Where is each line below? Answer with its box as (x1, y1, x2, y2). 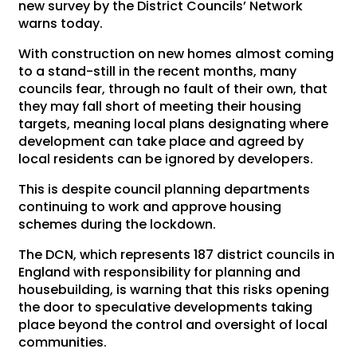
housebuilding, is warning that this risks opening (18, 280, 330, 299)
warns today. (18, 14, 104, 33)
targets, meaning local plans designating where (18, 114, 329, 133)
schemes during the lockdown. (18, 214, 217, 233)
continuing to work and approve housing (18, 197, 282, 216)
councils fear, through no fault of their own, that (18, 79, 328, 98)
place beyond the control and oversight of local (18, 315, 328, 334)
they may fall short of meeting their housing (18, 96, 302, 116)
